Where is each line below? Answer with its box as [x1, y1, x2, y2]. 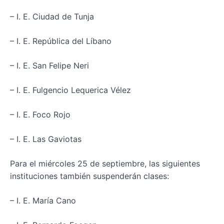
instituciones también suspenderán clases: [10, 170, 169, 181]
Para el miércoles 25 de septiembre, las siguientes [10, 158, 200, 168]
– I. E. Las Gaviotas [10, 133, 81, 144]
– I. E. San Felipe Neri [10, 60, 89, 70]
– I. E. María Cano [10, 195, 76, 205]
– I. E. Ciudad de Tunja [10, 11, 94, 21]
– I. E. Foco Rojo [10, 109, 70, 119]
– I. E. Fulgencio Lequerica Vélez [10, 84, 131, 95]
